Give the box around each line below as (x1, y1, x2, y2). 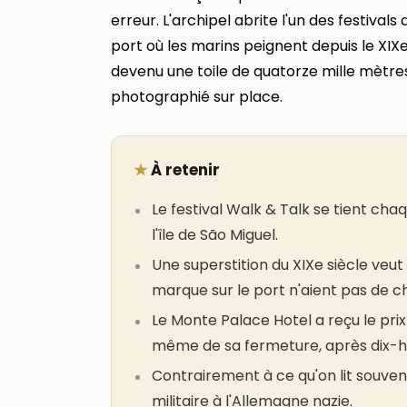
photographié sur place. (111, 86, 283, 108)
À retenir (147, 159, 220, 182)
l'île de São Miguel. (152, 224, 278, 246)
